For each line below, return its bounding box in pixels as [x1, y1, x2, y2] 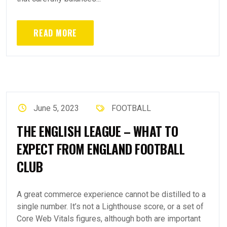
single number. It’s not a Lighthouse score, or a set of [17, 202, 204, 211]
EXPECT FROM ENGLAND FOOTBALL [17, 139, 184, 158]
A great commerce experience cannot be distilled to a [17, 190, 206, 199]
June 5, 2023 [33, 103, 80, 113]
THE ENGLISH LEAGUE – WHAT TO [17, 122, 178, 140]
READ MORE [33, 27, 78, 39]
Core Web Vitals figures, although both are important [17, 214, 201, 223]
